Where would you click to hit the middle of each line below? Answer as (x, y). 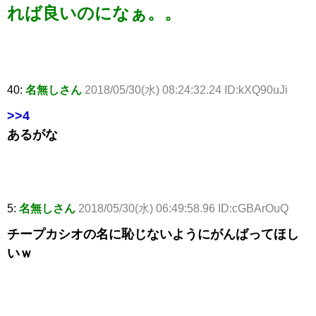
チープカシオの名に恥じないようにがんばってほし (153, 235)
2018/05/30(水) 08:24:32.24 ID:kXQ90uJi (186, 90)
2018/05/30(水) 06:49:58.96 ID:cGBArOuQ (183, 209)
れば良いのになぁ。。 (94, 13)
